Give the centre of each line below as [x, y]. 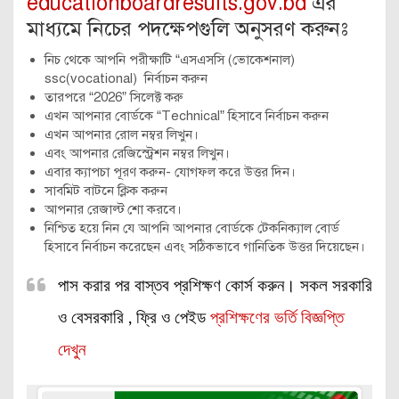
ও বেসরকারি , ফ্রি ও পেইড [134, 318]
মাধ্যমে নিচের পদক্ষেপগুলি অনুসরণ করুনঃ [187, 28]
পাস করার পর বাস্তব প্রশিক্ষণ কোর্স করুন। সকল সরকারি [215, 286]
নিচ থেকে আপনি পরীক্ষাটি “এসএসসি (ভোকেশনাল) [170, 59]
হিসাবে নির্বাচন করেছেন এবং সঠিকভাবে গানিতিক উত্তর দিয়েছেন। [205, 246]
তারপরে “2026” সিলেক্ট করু [114, 97]
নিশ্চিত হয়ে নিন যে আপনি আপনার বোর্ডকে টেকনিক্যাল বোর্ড [192, 228]
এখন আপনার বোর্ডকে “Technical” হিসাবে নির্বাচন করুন [187, 115]
